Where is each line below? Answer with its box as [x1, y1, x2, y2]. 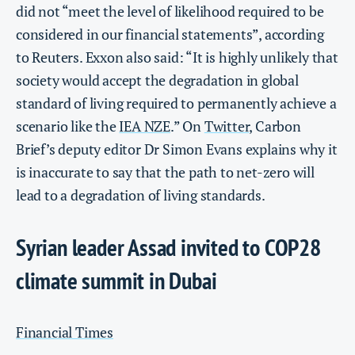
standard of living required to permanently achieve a [16, 94, 337, 113]
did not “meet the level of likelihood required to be [16, 2, 324, 21]
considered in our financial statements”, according [16, 25, 324, 44]
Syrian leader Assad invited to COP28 [16, 232, 321, 263]
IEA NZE [119, 116, 171, 136]
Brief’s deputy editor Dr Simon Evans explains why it [16, 139, 338, 159]
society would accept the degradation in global [16, 71, 299, 90]
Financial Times [16, 322, 113, 342]
